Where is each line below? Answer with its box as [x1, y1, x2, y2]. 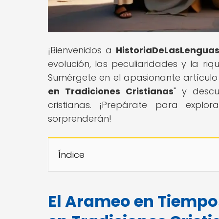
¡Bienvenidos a [48, 44, 116, 56]
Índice [58, 148, 85, 161]
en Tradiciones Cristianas [48, 85, 174, 97]
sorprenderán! [48, 112, 111, 125]
